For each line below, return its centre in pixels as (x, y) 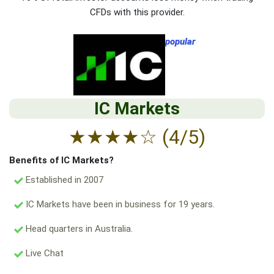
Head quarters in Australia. (78, 229)
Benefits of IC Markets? (61, 161)
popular (180, 42)
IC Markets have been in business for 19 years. (119, 205)
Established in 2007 (63, 180)
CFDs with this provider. (137, 13)
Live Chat (43, 254)
